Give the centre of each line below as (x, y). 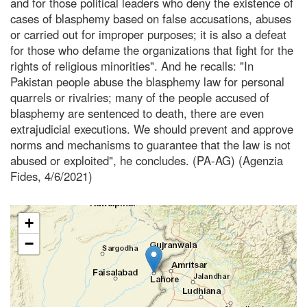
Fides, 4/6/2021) (51, 176)
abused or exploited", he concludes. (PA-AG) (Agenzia (147, 160)
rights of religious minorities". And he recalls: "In (132, 65)
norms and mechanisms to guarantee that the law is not (150, 144)
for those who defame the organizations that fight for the (152, 50)
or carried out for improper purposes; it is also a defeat (148, 34)
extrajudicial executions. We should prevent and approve (152, 128)
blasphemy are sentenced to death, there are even (137, 113)
